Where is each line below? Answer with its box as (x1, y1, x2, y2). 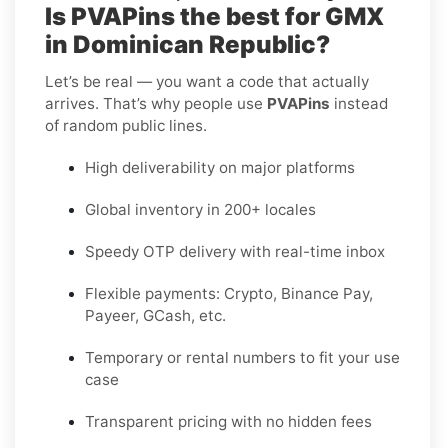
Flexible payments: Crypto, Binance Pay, (85, 283, 373, 303)
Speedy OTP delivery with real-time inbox (85, 241, 385, 261)
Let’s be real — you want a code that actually (45, 71, 369, 91)
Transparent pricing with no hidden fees (85, 411, 372, 431)
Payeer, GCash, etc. (85, 305, 226, 325)
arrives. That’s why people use (45, 93, 267, 113)
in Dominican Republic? (45, 29, 330, 59)
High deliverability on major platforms (85, 157, 355, 177)
